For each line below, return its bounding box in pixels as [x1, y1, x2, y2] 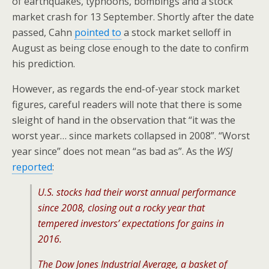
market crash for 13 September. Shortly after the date [12, 10, 254, 23]
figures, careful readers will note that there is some [12, 98, 242, 111]
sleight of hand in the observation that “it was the [12, 113, 235, 127]
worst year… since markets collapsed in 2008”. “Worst [12, 129, 250, 142]
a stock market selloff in [121, 26, 231, 39]
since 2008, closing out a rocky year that [38, 201, 205, 214]
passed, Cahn [12, 26, 74, 39]
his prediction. [12, 57, 75, 70]
